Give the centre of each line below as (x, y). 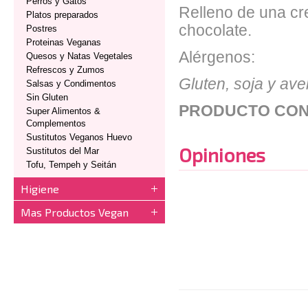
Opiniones (222, 155)
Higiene (40, 189)
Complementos (56, 123)
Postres (42, 29)
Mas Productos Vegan (75, 212)
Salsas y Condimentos (71, 84)
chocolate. (215, 31)
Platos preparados (62, 15)
